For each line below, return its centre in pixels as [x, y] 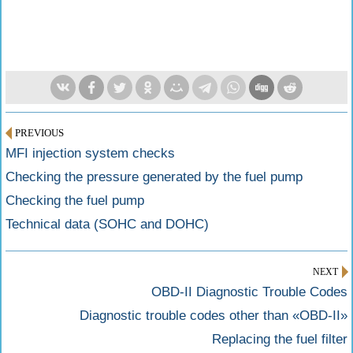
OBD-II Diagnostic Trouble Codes [249, 292]
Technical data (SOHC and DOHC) [107, 224]
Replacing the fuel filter [280, 339]
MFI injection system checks [90, 153]
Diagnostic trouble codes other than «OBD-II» [214, 316]
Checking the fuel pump [75, 201]
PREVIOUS [39, 133]
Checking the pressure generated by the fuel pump [154, 177]
